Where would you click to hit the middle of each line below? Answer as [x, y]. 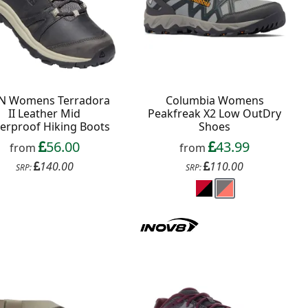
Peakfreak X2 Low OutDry [215, 113]
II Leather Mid [45, 113]
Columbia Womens [214, 100]
